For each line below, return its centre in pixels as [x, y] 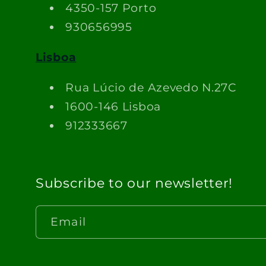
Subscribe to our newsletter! [134, 183]
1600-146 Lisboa [113, 107]
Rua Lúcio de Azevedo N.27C [151, 88]
